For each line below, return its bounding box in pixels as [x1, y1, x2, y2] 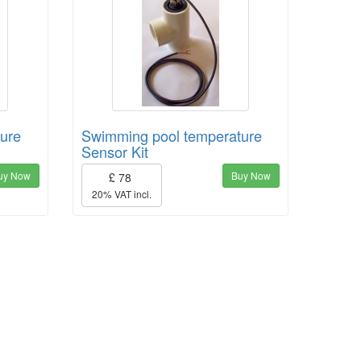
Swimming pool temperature [81, 124, 262, 146]
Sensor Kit [81, 140, 148, 162]
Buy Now [231, 168, 272, 182]
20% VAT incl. [91, 186, 151, 201]
